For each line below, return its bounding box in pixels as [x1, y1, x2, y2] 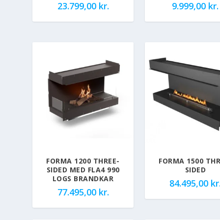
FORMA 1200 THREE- [46, 156, 120, 166]
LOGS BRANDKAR [52, 174, 114, 184]
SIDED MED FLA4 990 [46, 165, 120, 175]
